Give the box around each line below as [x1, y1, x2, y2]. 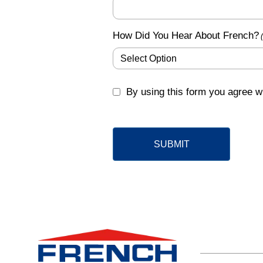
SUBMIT [153, 139, 190, 149]
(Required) [114, 95, 149, 104]
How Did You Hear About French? [113, 30, 259, 41]
